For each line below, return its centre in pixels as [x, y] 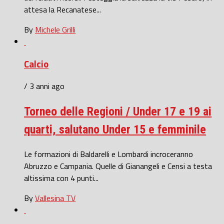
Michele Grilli [55, 29]
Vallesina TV [55, 198]
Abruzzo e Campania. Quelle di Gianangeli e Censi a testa [118, 166]
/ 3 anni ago [44, 86]
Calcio [36, 64]
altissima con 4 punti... [61, 178]
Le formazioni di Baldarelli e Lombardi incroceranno [108, 154]
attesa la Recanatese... [62, 9]
